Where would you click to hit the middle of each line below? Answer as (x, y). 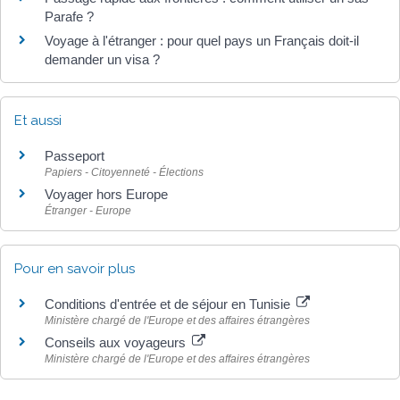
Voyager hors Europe (106, 194)
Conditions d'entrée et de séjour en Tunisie (169, 304)
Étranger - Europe (88, 210)
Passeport (75, 155)
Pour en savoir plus (75, 268)
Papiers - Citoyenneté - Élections (124, 172)
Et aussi (38, 120)
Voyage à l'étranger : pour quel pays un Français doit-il (202, 41)
